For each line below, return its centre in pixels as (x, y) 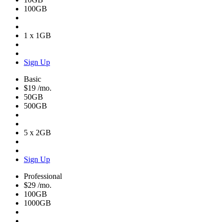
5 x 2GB (37, 133)
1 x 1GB (37, 35)
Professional (43, 176)
